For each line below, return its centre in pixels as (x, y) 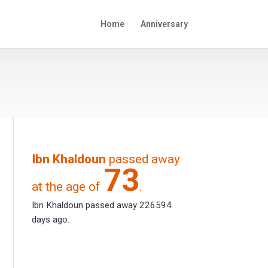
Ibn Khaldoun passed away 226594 (102, 205)
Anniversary (164, 24)
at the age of (68, 187)
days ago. (51, 220)
